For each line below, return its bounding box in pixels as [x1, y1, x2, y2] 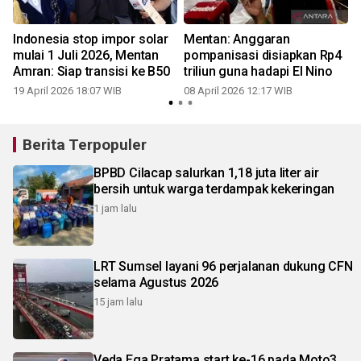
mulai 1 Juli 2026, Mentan [13, 48, 159, 64]
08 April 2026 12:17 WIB [184, 85, 293, 98]
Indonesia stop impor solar [13, 31, 168, 48]
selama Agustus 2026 [93, 275, 219, 291]
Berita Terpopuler [23, 135, 147, 155]
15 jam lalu [93, 296, 143, 309]
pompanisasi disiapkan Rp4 [184, 48, 342, 64]
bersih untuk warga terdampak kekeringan [93, 181, 335, 197]
